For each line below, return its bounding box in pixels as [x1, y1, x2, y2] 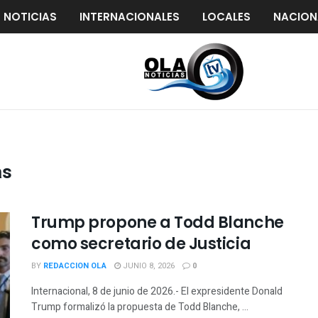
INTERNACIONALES [79, 9, 180, 24]
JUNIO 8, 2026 [121, 260, 175, 272]
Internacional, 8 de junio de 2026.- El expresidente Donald [31, 284, 283, 299]
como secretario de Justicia [31, 233, 251, 255]
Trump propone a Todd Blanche [31, 212, 284, 234]
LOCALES [202, 9, 251, 24]
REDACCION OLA [43, 260, 106, 272]
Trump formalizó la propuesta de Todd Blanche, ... [31, 300, 248, 314]
